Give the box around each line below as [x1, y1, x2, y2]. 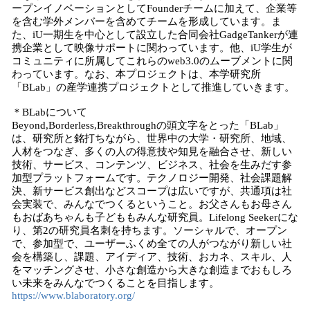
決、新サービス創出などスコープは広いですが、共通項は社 [12, 185, 292, 197]
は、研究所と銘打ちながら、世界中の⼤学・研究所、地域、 [12, 133, 292, 144]
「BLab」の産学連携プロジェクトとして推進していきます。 [12, 82, 295, 93]
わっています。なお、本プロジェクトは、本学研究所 [12, 69, 261, 80]
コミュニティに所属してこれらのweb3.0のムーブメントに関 [12, 55, 293, 66]
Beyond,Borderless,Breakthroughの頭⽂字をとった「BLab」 [12, 120, 284, 131]
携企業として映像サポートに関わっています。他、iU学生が [12, 42, 292, 53]
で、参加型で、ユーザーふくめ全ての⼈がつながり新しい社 [12, 238, 292, 249]
